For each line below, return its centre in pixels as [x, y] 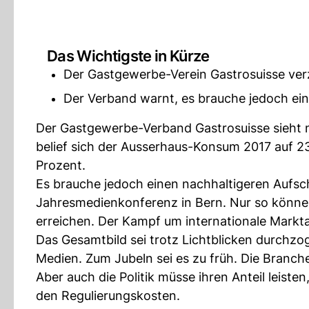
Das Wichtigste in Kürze [128, 56]
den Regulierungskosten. [108, 296]
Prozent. [61, 165]
